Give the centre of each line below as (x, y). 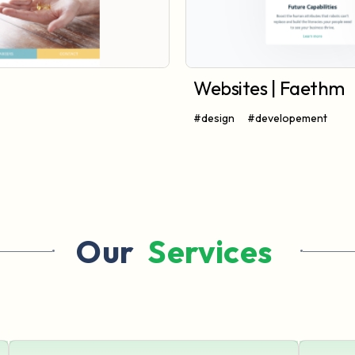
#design (214, 118)
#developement (287, 118)
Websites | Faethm (269, 88)
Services (210, 252)
